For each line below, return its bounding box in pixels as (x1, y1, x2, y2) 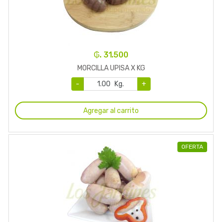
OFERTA (181, 143, 203, 151)
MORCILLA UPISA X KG (77, 64, 145, 73)
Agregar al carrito (83, 106, 139, 115)
